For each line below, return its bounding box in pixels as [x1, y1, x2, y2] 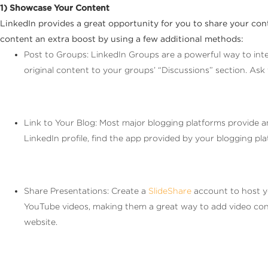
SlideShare [148, 185, 191, 196]
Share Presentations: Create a [24, 185, 148, 196]
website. [24, 217, 57, 227]
